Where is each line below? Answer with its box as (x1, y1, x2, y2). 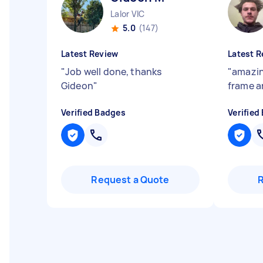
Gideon (61, 79, 93, 92)
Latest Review (61, 48, 119, 59)
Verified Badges (61, 107, 126, 118)
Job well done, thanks (65, 65, 162, 78)
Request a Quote (91, 173, 170, 186)
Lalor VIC (110, 8, 145, 19)
